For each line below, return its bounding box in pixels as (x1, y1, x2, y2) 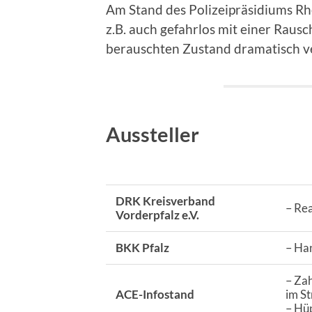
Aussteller (106, 123, 199, 147)
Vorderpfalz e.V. (115, 208, 199, 223)
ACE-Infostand (115, 287, 194, 302)
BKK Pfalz (115, 240, 169, 256)
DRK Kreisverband (115, 194, 215, 209)
